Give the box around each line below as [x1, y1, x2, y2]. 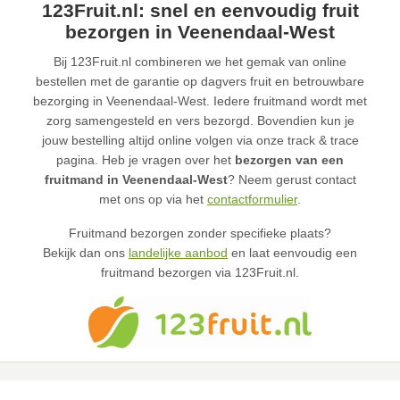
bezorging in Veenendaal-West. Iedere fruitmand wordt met [33, 94, 367, 109]
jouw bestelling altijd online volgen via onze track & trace [41, 133, 359, 148]
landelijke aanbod [129, 246, 228, 261]
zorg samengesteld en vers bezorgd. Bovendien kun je [46, 113, 354, 129]
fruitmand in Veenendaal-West [44, 172, 228, 187]
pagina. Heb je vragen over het [56, 153, 235, 168]
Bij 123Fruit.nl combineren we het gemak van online [54, 54, 346, 70]
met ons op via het [99, 192, 207, 207]
